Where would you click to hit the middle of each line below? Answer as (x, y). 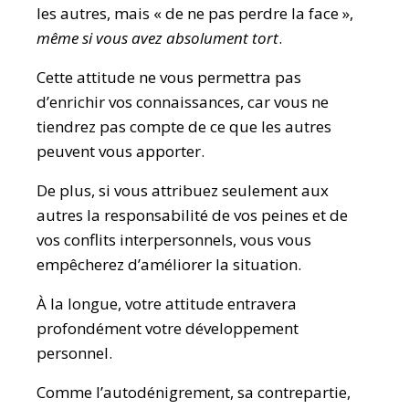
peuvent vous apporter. (121, 151)
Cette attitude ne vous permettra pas (169, 77)
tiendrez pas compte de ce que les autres (184, 126)
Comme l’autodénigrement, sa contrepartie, (194, 392)
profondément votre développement (168, 328)
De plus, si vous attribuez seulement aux (183, 190)
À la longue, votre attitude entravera (167, 304)
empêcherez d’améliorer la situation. (169, 264)
